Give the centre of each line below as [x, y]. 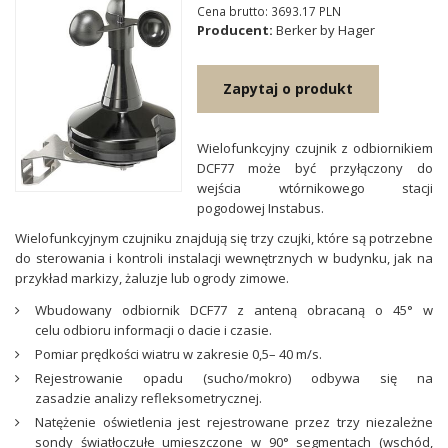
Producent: [235, 30]
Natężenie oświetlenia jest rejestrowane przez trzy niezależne [234, 422]
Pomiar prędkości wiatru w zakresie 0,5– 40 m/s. [178, 354]
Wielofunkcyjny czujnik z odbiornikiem [315, 148]
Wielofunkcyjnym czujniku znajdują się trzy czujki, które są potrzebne [224, 238]
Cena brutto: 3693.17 [258, 11]
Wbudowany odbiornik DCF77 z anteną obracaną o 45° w [234, 310]
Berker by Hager [324, 30]
